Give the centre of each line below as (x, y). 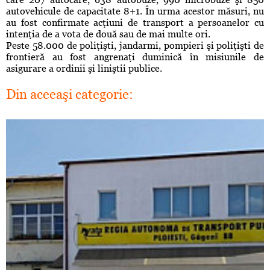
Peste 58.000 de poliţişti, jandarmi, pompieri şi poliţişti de (135, 46)
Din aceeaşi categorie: (70, 95)
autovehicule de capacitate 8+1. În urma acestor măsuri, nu (135, 11)
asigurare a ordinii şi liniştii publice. (84, 69)
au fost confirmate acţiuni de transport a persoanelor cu (135, 23)
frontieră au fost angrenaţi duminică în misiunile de (135, 57)
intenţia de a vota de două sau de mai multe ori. (108, 34)
